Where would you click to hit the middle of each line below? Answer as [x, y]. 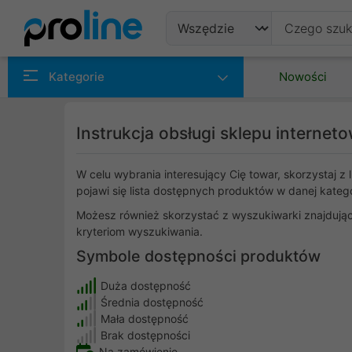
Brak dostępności [145, 335]
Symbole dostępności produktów [198, 256]
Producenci [220, 104]
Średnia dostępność [152, 302]
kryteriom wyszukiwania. [139, 231]
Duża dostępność [146, 286]
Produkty [212, 66]
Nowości [303, 77]
